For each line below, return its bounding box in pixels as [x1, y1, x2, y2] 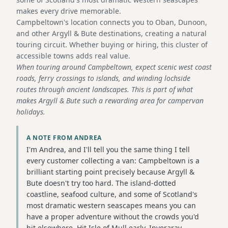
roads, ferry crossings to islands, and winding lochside [16, 73, 190, 83]
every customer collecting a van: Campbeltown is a [26, 155, 199, 165]
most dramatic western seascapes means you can [26, 200, 196, 210]
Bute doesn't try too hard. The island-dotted [26, 178, 176, 188]
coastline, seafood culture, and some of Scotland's [26, 189, 197, 199]
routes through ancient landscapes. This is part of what [16, 84, 193, 94]
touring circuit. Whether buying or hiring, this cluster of [16, 39, 208, 49]
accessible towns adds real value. [16, 50, 130, 61]
